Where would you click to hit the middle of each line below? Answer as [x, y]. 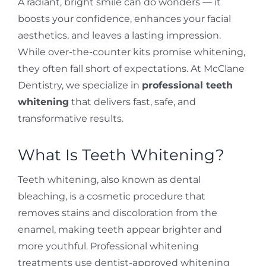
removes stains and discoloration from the [117, 213]
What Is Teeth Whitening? [121, 155]
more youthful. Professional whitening [108, 246]
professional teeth [187, 85]
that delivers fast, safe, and [132, 102]
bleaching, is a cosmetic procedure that [111, 196]
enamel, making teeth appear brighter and [120, 229]
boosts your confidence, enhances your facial [124, 18]
